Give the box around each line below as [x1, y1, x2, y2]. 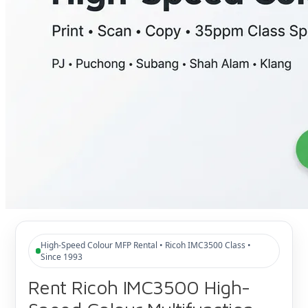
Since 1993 [41, 251, 83, 263]
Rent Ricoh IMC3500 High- [28, 276, 250, 298]
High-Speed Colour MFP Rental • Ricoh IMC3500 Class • [41, 239, 252, 251]
